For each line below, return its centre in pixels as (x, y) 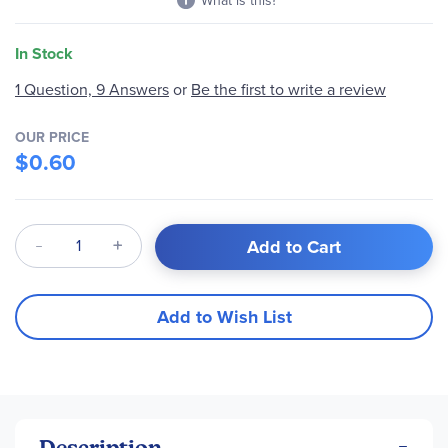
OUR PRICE (52, 136)
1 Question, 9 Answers (92, 89)
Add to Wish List (224, 316)
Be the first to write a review (288, 89)
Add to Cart (294, 246)
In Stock (44, 53)
